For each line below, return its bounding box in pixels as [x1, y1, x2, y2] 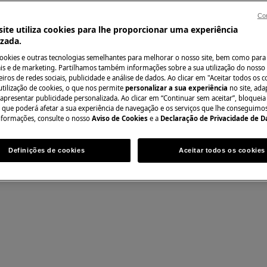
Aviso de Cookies [92, 114, 148, 123]
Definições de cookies [8, 147, 85, 154]
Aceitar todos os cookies [179, 147, 265, 154]
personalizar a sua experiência [125, 83, 229, 92]
